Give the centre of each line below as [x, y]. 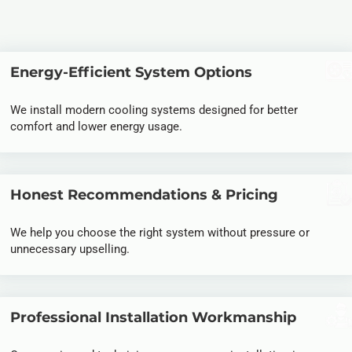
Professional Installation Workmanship [153, 317]
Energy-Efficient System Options [131, 72]
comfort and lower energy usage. [96, 126]
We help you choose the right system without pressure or [160, 233]
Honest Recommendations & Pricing [144, 195]
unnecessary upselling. [70, 249]
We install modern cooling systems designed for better [154, 110]
